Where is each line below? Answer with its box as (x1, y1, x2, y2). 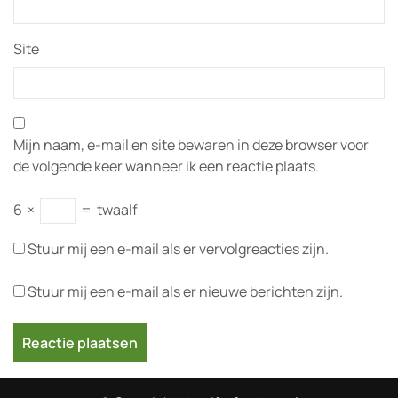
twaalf (97, 200, 138, 219)
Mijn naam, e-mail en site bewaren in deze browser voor (13, 135, 369, 155)
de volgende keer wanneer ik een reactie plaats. (13, 156, 319, 176)
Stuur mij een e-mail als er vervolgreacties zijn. (28, 239, 329, 259)
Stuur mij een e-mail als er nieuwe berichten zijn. (28, 282, 343, 301)
